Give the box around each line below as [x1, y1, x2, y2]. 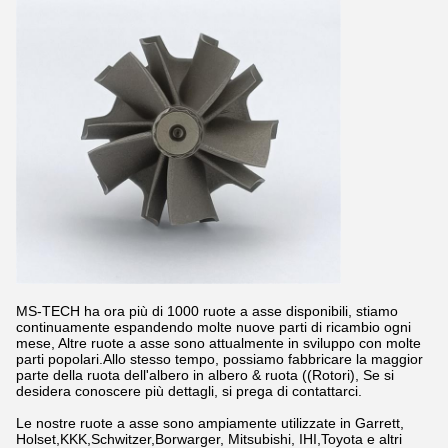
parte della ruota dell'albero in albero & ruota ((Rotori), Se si [16, 367, 394, 383]
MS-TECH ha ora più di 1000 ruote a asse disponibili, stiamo [16, 303, 398, 319]
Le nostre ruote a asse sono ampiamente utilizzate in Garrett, [16, 415, 404, 431]
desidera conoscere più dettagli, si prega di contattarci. [16, 383, 362, 399]
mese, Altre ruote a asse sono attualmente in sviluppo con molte [16, 335, 421, 351]
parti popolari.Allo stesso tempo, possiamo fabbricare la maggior [16, 351, 423, 367]
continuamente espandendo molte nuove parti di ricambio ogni [16, 319, 411, 335]
